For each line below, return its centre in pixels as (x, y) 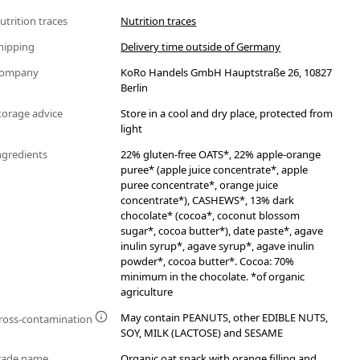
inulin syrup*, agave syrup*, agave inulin (218, 246)
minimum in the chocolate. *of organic (213, 277)
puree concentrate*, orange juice (200, 185)
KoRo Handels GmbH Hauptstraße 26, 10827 (227, 73)
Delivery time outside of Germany (201, 47)
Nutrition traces (159, 21)
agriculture (147, 292)
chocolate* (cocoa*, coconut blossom (211, 216)
